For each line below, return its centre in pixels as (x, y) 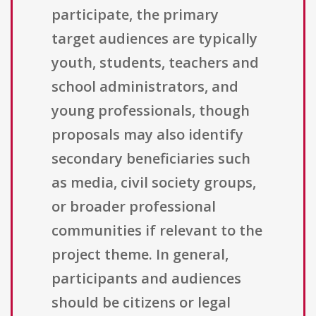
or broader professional (134, 207)
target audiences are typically (154, 39)
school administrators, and (145, 87)
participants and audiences (146, 279)
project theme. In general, (140, 255)
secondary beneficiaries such (151, 159)
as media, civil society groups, (154, 183)
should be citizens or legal (141, 303)
